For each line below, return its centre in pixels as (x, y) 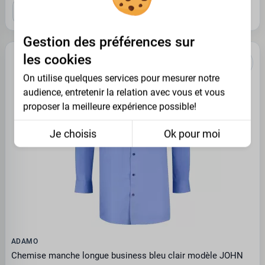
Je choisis (73, 134)
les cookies (57, 60)
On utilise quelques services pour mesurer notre (121, 78)
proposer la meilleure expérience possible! (110, 106)
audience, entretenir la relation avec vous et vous (124, 92)
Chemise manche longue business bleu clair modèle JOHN (127, 255)
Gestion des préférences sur (109, 42)
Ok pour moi (192, 134)
